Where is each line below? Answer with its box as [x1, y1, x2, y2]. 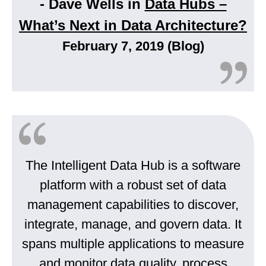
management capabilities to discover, [27, 197, 239, 213]
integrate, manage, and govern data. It [24, 217, 242, 232]
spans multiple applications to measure [22, 236, 244, 252]
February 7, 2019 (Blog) [62, 39, 204, 54]
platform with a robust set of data [40, 178, 226, 193]
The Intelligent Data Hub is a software [26, 158, 240, 173]
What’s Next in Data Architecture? [19, 17, 247, 34]
